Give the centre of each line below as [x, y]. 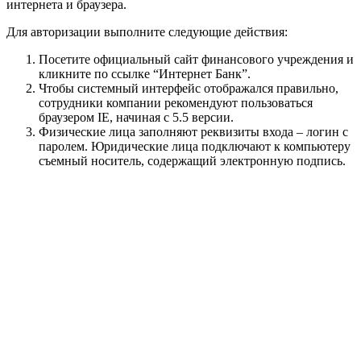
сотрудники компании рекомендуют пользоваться [176, 103]
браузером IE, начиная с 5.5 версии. [136, 118]
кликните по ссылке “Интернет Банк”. [145, 74]
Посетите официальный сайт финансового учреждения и [196, 60]
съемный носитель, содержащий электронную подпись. [192, 161]
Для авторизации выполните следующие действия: [147, 32]
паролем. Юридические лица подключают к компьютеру [195, 147]
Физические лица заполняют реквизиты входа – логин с [193, 132]
